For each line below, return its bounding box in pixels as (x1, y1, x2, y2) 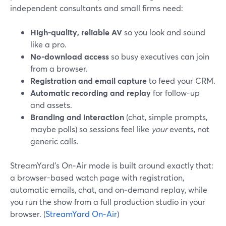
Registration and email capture (30, 75, 147, 86)
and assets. (30, 99, 72, 110)
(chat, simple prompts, (124, 111, 207, 122)
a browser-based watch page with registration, (10, 172, 184, 183)
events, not (167, 124, 209, 134)
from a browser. (30, 63, 88, 74)
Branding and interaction (30, 111, 124, 122)
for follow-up (151, 87, 200, 98)
